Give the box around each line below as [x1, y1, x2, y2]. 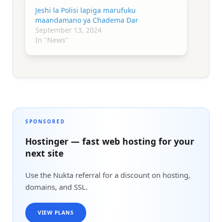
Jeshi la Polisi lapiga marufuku [35, 5, 136, 15]
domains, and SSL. [25, 181, 88, 192]
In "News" [35, 35, 68, 45]
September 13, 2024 [35, 25, 102, 35]
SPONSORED [25, 117, 65, 125]
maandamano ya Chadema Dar [35, 15, 138, 25]
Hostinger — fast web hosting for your [25, 135, 194, 147]
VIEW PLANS [38, 209, 74, 217]
